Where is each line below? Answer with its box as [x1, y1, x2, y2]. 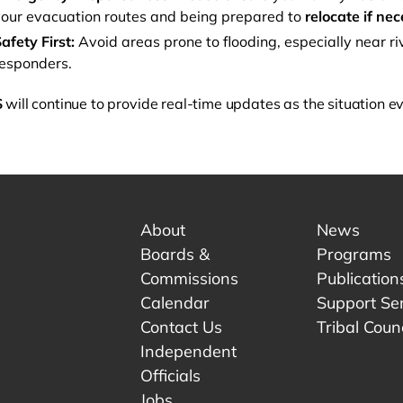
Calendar [140, 292, 210, 313]
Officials [140, 365, 201, 386]
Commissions [140, 268, 239, 289]
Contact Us [140, 317, 223, 337]
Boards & [140, 244, 210, 264]
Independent [140, 341, 237, 362]
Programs [316, 244, 391, 264]
